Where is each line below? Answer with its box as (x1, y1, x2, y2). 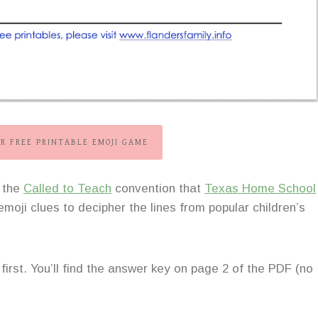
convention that (111, 182, 204, 196)
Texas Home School (204, 182, 316, 196)
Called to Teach (23, 182, 111, 196)
